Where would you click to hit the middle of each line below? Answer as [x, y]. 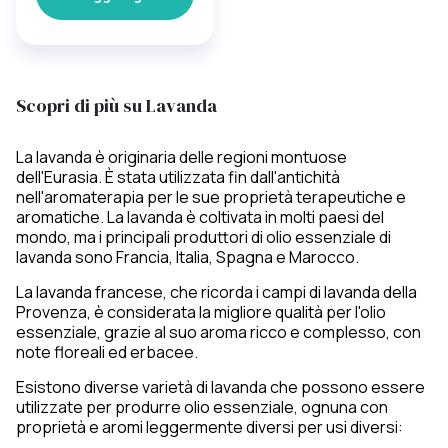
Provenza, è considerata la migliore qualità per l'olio [201, 312]
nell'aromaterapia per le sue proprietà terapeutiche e [211, 197]
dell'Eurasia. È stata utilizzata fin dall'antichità [178, 177]
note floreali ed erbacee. [107, 352]
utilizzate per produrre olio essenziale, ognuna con [202, 407]
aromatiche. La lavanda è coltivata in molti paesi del [200, 217]
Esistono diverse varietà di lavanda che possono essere [220, 387]
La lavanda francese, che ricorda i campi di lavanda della [216, 292]
